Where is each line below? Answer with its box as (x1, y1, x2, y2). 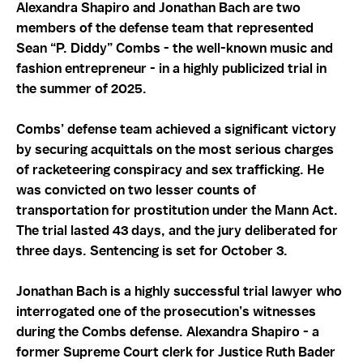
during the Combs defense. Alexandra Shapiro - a (16, 322, 319, 340)
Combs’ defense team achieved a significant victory (16, 119, 336, 138)
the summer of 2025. (16, 79, 147, 97)
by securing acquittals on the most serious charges (16, 139, 334, 158)
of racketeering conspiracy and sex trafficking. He (16, 160, 324, 178)
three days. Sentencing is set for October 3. (16, 241, 288, 259)
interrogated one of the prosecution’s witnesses (16, 301, 316, 320)
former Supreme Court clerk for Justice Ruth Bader (16, 342, 335, 361)
